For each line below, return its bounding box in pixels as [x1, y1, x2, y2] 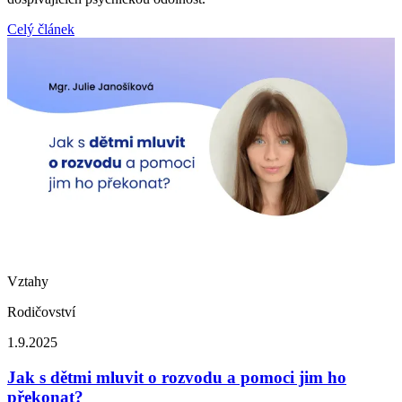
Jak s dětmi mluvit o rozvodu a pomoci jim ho [7, 368, 346, 388]
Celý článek [7, 22, 74, 38]
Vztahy [7, 274, 48, 290]
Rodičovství [7, 304, 75, 320]
